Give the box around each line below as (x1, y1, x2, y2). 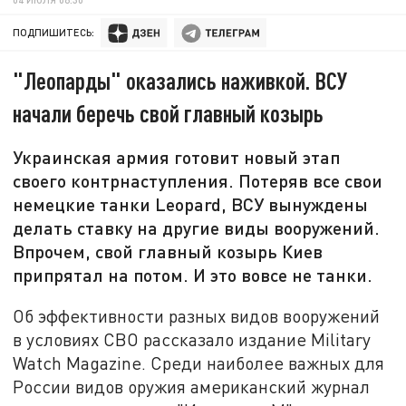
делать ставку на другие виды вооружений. (13, 217, 381, 239)
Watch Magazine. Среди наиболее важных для (13, 352, 385, 373)
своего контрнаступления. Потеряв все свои (13, 169, 383, 192)
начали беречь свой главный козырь (13, 99, 324, 128)
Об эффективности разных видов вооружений (13, 304, 381, 326)
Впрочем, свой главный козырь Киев (13, 240, 324, 263)
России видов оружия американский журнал (13, 375, 371, 397)
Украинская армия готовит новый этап (13, 146, 341, 169)
